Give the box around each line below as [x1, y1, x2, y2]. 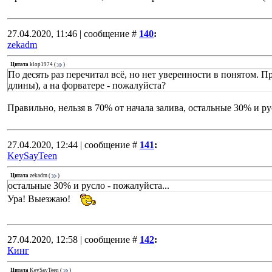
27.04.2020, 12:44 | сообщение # [7, 140, 137, 150]
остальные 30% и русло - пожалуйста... [8, 180, 169, 191]
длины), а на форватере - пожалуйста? [8, 80, 166, 90]
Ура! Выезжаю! [7, 194, 75, 205]
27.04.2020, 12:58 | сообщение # [7, 234, 137, 245]
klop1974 [30, 61, 53, 68]
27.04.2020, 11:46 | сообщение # [7, 29, 137, 39]
